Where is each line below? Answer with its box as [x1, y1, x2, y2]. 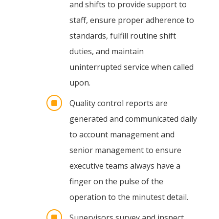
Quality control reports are [69, 98, 168, 109]
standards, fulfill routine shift [69, 30, 176, 42]
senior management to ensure [69, 145, 181, 156]
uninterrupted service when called [69, 62, 194, 73]
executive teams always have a [69, 160, 180, 172]
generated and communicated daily [69, 113, 197, 125]
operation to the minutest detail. [69, 192, 188, 203]
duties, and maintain [69, 46, 144, 57]
